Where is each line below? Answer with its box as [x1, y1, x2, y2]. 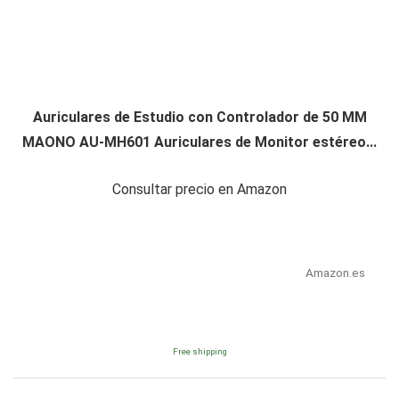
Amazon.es [305, 265, 365, 281]
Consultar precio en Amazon [112, 181, 287, 199]
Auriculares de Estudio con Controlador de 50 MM [32, 109, 367, 126]
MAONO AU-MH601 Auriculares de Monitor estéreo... [22, 134, 377, 151]
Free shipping [172, 346, 227, 357]
